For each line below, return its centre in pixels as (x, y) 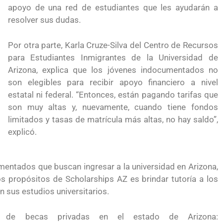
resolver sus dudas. (44, 20)
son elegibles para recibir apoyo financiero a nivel (113, 82)
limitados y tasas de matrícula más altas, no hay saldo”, (113, 119)
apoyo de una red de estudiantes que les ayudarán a (113, 7)
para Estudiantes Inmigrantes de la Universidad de (113, 57)
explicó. (22, 132)
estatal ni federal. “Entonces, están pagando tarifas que (113, 94)
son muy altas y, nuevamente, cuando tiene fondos (113, 107)
